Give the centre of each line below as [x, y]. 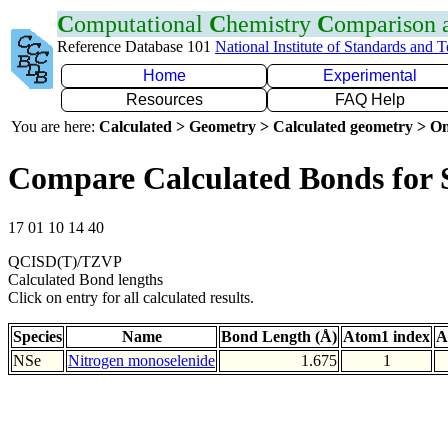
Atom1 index [386, 336]
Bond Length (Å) [279, 336]
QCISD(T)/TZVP [65, 261]
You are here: [55, 126]
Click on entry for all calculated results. [131, 297]
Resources [164, 99]
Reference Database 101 [136, 46]
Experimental [370, 75]
